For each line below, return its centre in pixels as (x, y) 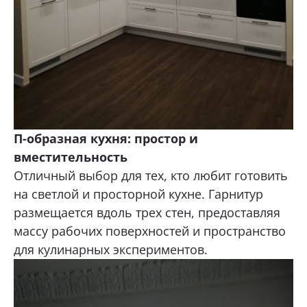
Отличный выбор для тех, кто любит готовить (151, 175)
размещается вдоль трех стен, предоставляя (147, 212)
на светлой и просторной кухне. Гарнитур (138, 194)
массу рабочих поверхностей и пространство (150, 231)
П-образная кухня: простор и (106, 138)
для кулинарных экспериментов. (111, 249)
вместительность (71, 157)
